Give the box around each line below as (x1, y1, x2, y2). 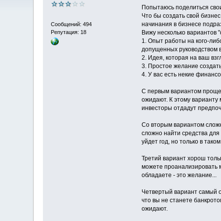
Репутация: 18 (51, 29, 87, 35)
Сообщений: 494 (51, 21, 92, 27)
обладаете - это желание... (141, 172, 217, 179)
